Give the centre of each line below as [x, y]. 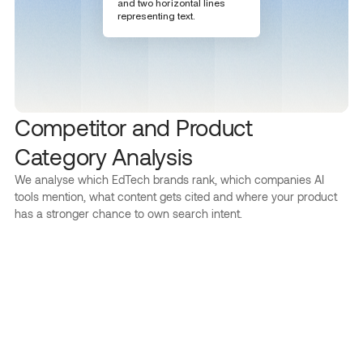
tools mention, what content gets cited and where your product [176, 196]
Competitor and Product [134, 127]
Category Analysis [104, 156]
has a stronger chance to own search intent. [128, 214]
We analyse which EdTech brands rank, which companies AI [169, 179]
